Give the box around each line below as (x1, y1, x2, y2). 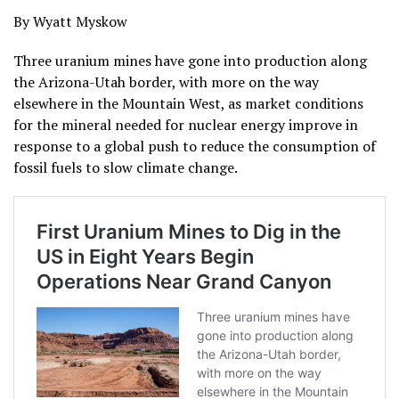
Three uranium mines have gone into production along (13, 51, 367, 70)
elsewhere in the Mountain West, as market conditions (13, 94, 363, 113)
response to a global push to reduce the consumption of (13, 136, 376, 156)
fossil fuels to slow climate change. (13, 158, 238, 177)
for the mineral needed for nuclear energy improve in (13, 115, 358, 134)
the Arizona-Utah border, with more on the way (13, 72, 319, 92)
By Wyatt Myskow (13, 12, 127, 31)
